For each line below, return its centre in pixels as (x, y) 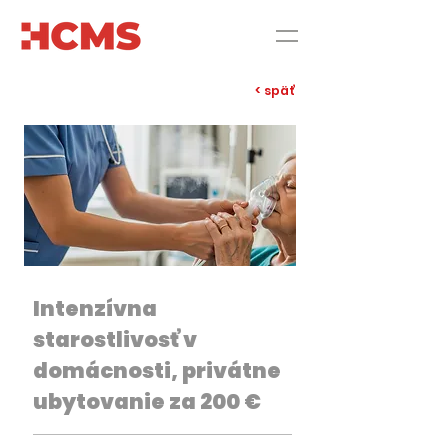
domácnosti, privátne (157, 370)
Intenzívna (95, 308)
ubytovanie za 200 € (147, 401)
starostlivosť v (115, 339)
